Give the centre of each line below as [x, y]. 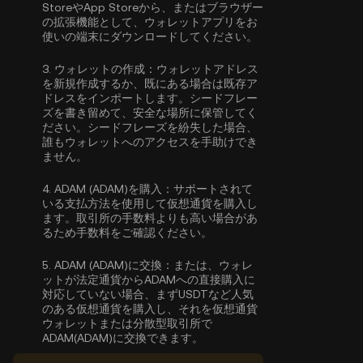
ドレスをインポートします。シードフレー [150, 98]
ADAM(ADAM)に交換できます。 [123, 338]
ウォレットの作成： [105, 69]
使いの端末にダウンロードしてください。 [150, 36]
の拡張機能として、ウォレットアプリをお [150, 22]
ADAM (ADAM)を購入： [114, 189]
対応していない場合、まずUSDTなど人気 [148, 294]
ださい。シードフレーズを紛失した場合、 [150, 127]
